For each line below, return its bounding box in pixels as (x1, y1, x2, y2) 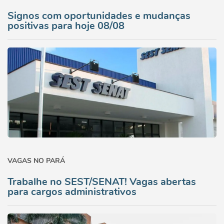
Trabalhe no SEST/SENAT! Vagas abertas (7, 175, 196, 188)
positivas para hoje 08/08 (7, 19, 124, 32)
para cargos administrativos (7, 185, 136, 198)
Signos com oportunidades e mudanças (7, 9, 190, 22)
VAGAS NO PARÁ (7, 156, 65, 165)
